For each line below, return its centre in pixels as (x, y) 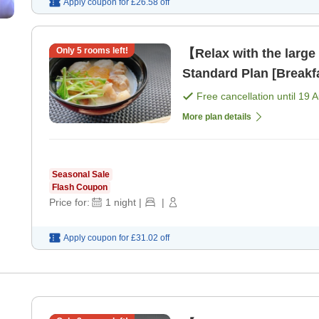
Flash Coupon (80, 187)
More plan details (217, 116)
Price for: (69, 202)
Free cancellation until (247, 96)
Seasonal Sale (81, 174)
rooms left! (105, 50)
